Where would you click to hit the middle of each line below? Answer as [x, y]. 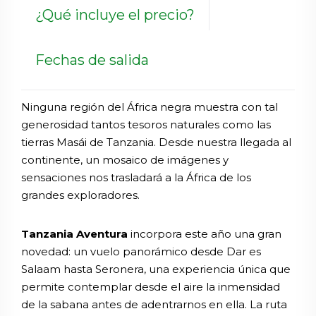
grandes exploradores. [80, 195]
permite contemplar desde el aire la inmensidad [151, 286]
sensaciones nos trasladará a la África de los [136, 177]
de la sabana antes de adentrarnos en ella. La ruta [154, 304]
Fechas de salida [92, 60]
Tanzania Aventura [76, 233]
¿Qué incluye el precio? [115, 15]
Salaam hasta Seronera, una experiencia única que [156, 269]
